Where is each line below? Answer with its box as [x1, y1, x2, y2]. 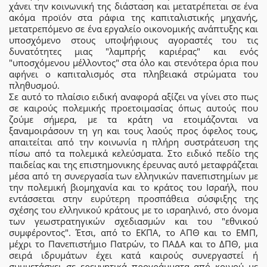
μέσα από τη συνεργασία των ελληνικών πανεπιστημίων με [9, 169, 258, 182]
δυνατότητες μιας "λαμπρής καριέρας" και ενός [9, 45, 258, 57]
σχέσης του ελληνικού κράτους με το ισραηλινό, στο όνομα [9, 203, 258, 216]
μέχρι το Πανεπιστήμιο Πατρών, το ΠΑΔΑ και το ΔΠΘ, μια [9, 237, 258, 250]
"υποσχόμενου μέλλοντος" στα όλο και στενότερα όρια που [9, 56, 258, 69]
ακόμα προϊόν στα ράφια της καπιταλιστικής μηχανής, [9, 11, 258, 23]
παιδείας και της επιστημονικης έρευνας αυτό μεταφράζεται [9, 158, 258, 170]
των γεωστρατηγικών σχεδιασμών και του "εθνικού [9, 215, 258, 227]
